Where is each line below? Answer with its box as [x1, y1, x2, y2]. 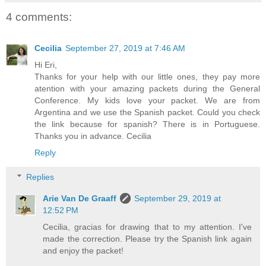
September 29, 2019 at [134, 194, 221, 204]
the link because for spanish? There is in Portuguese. [34, 119, 260, 129]
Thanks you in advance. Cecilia [34, 131, 151, 141]
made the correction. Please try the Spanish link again [43, 234, 252, 244]
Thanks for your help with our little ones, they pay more [34, 71, 260, 81]
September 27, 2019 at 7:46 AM [65, 43, 185, 53]
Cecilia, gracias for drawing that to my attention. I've [43, 222, 252, 232]
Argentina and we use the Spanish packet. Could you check [34, 107, 260, 117]
